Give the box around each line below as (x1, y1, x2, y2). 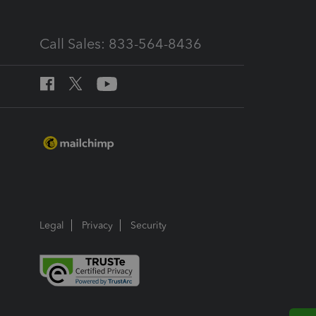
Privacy (82, 219, 113, 231)
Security (130, 219, 166, 231)
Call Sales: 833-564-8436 (39, 35, 202, 52)
